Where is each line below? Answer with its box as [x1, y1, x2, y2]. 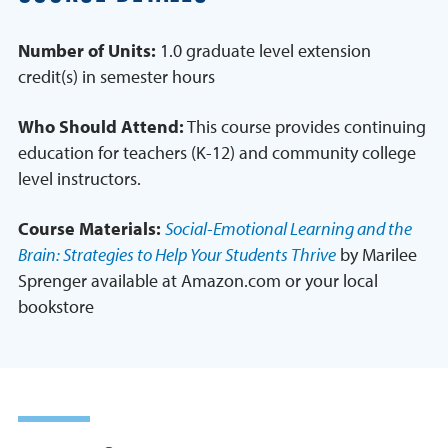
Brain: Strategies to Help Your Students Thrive [18, 243, 336, 267]
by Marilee [336, 243, 417, 267]
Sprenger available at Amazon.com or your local [18, 269, 378, 293]
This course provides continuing [184, 115, 426, 139]
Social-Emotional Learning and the [165, 217, 412, 241]
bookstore [18, 295, 94, 319]
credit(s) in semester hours [18, 65, 215, 89]
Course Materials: [18, 217, 165, 241]
